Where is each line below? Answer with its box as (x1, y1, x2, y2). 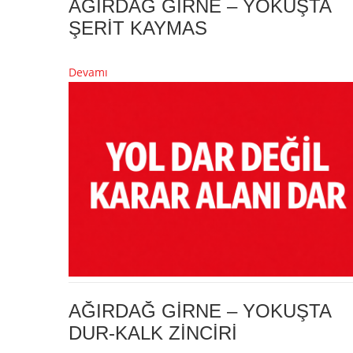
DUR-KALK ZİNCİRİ (69, 322, 237, 344)
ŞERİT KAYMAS (69, 17, 207, 39)
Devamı (69, 65, 108, 80)
